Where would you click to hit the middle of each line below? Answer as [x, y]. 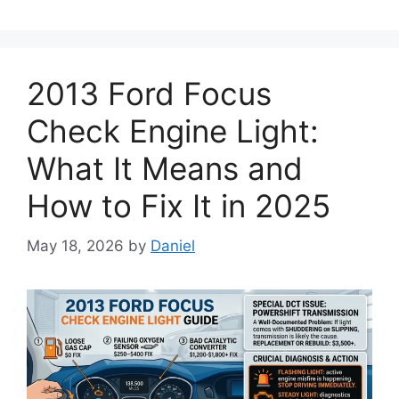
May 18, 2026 [75, 245]
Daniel [173, 245]
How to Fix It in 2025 [179, 206]
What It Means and [165, 169]
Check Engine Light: [173, 131]
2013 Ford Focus [149, 94]
